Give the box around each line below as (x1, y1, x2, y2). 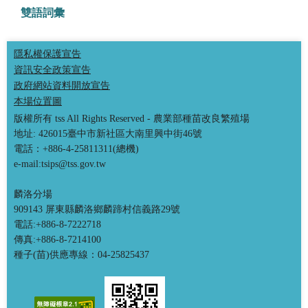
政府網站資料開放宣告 (14, 80, 110, 91)
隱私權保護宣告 (14, 49, 81, 59)
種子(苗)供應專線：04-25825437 (14, 250, 149, 260)
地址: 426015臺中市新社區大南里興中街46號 (14, 129, 202, 139)
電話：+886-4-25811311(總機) (14, 144, 139, 154)
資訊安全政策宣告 (14, 65, 91, 75)
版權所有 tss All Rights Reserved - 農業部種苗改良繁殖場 (14, 113, 250, 124)
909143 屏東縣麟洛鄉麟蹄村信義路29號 (14, 204, 180, 214)
